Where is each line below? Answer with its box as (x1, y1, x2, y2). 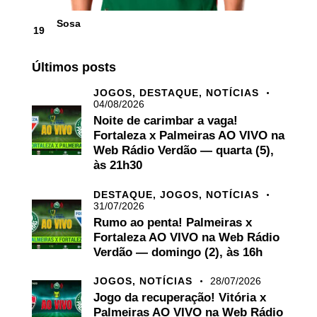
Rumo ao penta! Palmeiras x (93, 215, 252, 229)
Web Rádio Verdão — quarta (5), (93, 144, 274, 158)
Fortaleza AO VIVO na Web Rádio (93, 230, 279, 244)
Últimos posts (32, 60, 116, 75)
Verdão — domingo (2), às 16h (93, 245, 263, 259)
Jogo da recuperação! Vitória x (93, 291, 266, 304)
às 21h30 (93, 158, 142, 173)
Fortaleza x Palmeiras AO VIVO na (93, 129, 284, 143)
